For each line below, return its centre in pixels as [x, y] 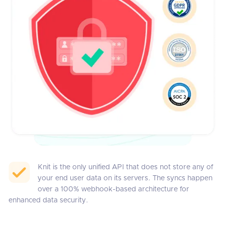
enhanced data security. [48, 200]
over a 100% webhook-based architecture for [114, 189]
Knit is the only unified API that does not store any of [125, 167]
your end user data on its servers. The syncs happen [125, 178]
